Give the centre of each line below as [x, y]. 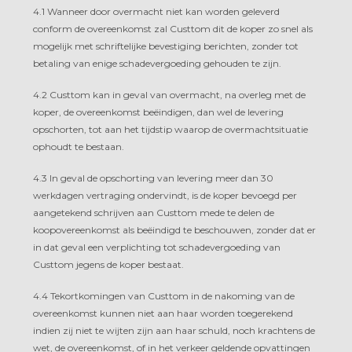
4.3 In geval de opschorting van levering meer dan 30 [153, 178]
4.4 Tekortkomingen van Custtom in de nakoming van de [164, 295]
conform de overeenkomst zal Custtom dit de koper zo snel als [173, 28]
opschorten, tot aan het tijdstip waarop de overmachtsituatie [170, 129]
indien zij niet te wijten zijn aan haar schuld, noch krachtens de [174, 330]
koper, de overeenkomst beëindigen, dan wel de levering [158, 112]
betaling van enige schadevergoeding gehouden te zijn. [157, 63]
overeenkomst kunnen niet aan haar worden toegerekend [163, 313]
